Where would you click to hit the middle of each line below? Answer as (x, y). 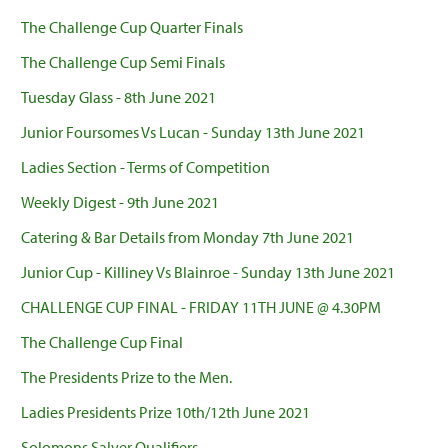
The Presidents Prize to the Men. (126, 377)
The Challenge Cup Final (102, 342)
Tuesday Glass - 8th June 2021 (118, 97)
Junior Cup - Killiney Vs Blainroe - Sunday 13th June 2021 (208, 272)
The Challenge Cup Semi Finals (123, 62)
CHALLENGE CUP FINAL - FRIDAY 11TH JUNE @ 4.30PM (201, 307)
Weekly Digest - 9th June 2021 (120, 202)
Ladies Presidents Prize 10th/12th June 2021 (165, 412)
